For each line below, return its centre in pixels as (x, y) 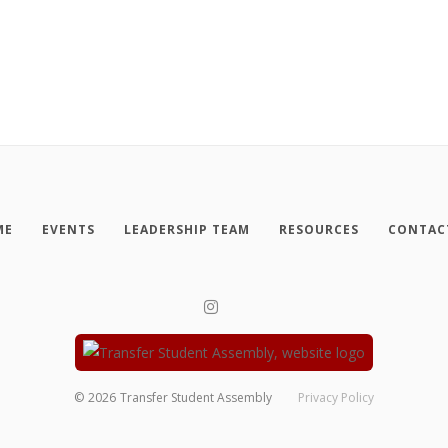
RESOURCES (319, 229)
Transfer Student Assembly (195, 397)
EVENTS (68, 229)
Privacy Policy (336, 397)
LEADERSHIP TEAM (187, 229)
